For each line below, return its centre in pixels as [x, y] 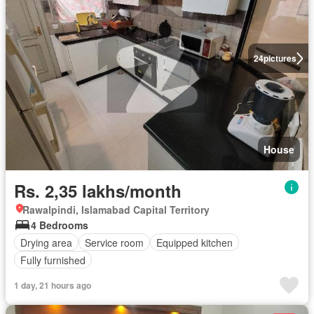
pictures [280, 58]
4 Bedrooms [60, 225]
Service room [114, 242]
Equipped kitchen [194, 242]
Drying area [46, 242]
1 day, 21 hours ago [53, 285]
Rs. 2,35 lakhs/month [98, 191]
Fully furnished [53, 260]
